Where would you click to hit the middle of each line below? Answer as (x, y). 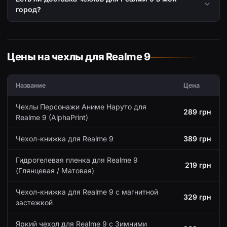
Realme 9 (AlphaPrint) (52, 118)
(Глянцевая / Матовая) (55, 171)
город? (28, 10)
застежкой (34, 203)
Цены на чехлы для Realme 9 (79, 57)
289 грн (197, 112)
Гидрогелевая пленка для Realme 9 (77, 160)
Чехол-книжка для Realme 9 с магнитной (87, 192)
